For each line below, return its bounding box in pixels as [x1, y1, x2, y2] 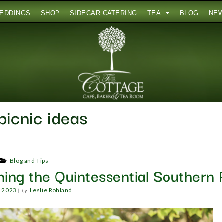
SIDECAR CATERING [69, 9, 137, 17]
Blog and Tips [9, 157, 49, 165]
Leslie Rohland [29, 186, 72, 194]
